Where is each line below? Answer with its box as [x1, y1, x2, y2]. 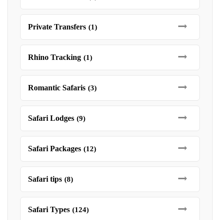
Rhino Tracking [28, 53, 81, 61]
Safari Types [28, 205, 70, 214]
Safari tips [28, 175, 62, 183]
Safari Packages [28, 144, 81, 153]
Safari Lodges [28, 114, 74, 122]
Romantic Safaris [28, 83, 85, 92]
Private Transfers [28, 23, 86, 31]
